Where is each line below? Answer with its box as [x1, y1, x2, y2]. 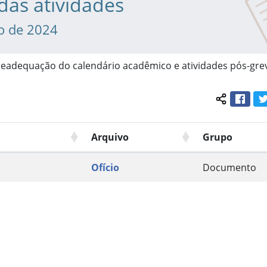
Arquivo [91, 131, 129, 144]
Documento [203, 161, 256, 175]
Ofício [91, 161, 119, 175]
